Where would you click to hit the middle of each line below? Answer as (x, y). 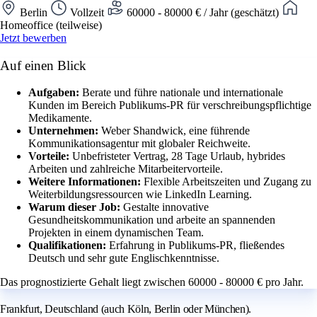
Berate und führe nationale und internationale (183, 93)
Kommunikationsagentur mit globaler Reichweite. (139, 144)
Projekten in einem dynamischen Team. (116, 233)
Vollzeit (87, 12)
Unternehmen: (65, 131)
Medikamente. (60, 118)
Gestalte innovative (166, 207)
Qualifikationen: (69, 246)
